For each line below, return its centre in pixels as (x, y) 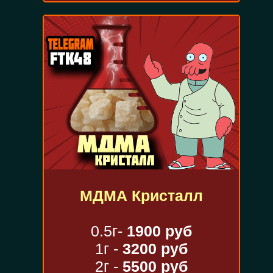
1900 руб (159, 231)
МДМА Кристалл (141, 195)
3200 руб (155, 248)
